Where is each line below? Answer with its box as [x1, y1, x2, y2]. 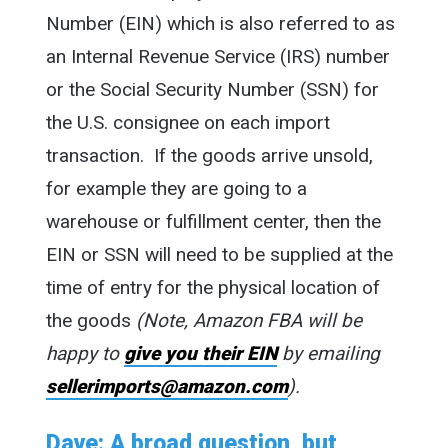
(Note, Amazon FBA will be [135, 308, 362, 332]
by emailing [276, 341, 380, 365]
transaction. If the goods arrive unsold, [45, 143, 373, 167]
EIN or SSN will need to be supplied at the [45, 242, 393, 266]
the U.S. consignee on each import [45, 110, 330, 134]
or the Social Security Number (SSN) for [45, 77, 379, 101]
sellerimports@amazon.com [45, 374, 288, 398]
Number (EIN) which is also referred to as [45, 11, 395, 35]
